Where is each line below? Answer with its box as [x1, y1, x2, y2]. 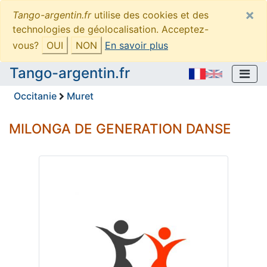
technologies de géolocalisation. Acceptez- [13, 23, 209, 35]
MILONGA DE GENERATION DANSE [9, 120, 231, 136]
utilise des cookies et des [91, 9, 209, 21]
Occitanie [14, 89, 57, 102]
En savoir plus [105, 39, 168, 51]
